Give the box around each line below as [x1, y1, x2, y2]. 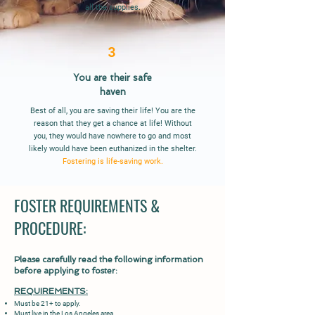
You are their [73, 72, 133, 83]
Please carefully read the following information [14, 255, 203, 264]
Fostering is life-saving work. [62, 157, 163, 166]
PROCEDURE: [14, 217, 86, 239]
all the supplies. [84, 3, 141, 12]
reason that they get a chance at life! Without [33, 119, 192, 128]
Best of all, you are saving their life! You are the [30, 106, 195, 115]
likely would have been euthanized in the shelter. [28, 144, 197, 153]
